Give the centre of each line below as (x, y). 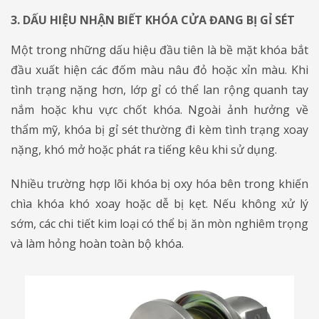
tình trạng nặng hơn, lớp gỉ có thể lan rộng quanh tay (159, 89)
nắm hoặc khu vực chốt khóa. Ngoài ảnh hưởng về (159, 109)
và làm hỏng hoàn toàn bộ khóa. (97, 243)
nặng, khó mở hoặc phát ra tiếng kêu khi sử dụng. (144, 149)
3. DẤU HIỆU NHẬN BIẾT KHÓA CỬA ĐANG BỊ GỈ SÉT (153, 20)
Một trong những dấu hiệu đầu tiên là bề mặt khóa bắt (159, 49)
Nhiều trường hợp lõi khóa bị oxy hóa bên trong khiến (159, 183)
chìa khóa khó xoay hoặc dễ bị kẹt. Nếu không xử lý (159, 203)
